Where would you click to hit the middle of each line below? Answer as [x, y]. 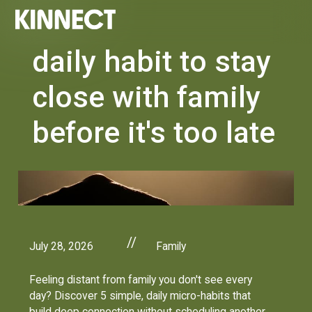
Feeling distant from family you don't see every [141, 279]
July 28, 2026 [62, 247]
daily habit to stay [152, 61]
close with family [147, 97]
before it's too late [154, 132]
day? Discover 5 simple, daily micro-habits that [140, 295]
